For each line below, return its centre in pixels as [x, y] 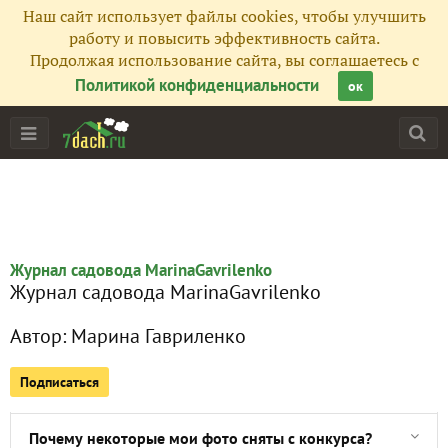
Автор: [40, 336]
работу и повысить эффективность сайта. [224, 38]
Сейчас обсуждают [95, 340]
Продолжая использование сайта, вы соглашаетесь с [224, 60]
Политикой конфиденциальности [197, 85]
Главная [56, 193]
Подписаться [59, 382]
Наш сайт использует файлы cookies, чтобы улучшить [224, 16]
